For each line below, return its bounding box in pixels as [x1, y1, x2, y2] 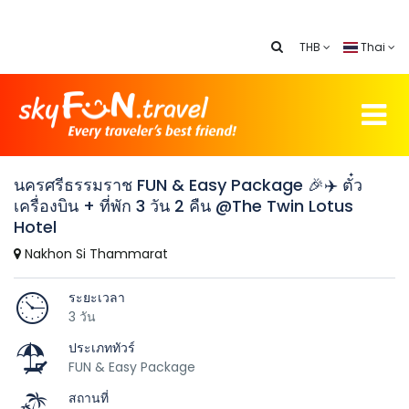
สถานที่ [68, 388, 109, 407]
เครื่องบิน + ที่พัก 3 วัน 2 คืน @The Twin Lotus [14, 194, 353, 217]
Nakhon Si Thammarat [21, 245, 168, 263]
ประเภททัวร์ [68, 338, 135, 357]
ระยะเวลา [68, 288, 125, 307]
